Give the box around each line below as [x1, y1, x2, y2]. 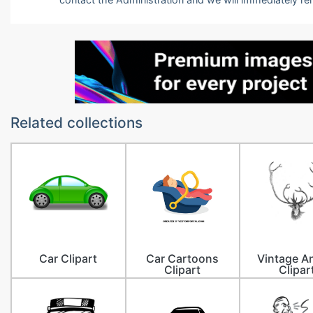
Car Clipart [39, 252, 98, 265]
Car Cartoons [146, 252, 219, 265]
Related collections [10, 114, 143, 131]
